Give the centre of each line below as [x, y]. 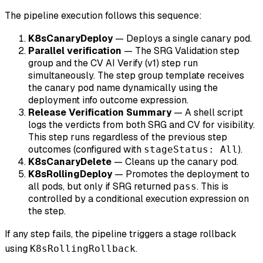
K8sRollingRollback [83, 248]
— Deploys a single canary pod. [182, 38]
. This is [213, 186]
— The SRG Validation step [181, 50]
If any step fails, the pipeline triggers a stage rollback [121, 234]
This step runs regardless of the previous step [128, 137]
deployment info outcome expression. [108, 100]
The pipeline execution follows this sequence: [103, 15]
